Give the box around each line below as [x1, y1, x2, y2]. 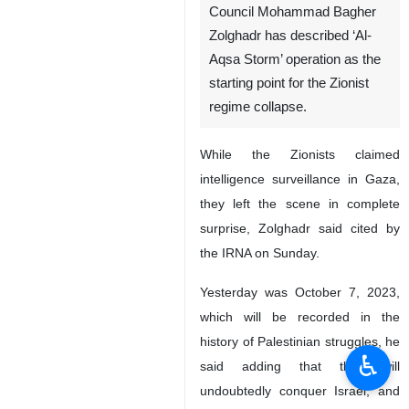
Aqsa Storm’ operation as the [209, 164, 381, 180]
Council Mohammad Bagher [209, 117, 376, 132]
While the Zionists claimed [200, 259, 400, 275]
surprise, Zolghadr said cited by [200, 333, 400, 349]
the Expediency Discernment [209, 93, 382, 109]
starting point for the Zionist [209, 188, 369, 204]
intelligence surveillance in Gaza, [200, 284, 400, 299]
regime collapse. [209, 212, 307, 227]
